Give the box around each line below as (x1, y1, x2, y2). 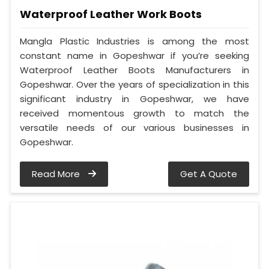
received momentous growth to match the (20, 107, 249, 120)
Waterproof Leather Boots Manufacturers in (20, 64, 249, 77)
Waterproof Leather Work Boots (20, 7, 202, 22)
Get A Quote (180, 168, 237, 181)
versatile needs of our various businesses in (20, 121, 249, 134)
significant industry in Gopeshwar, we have (20, 92, 249, 106)
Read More (32, 168, 82, 181)
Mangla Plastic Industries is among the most (20, 35, 249, 48)
